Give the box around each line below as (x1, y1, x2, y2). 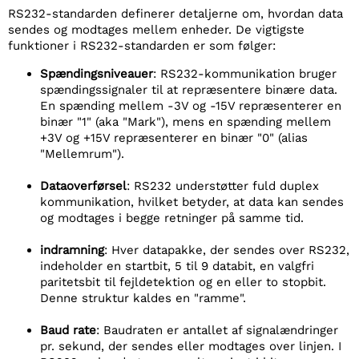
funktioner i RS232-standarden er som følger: (8, 38, 276, 53)
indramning (40, 243, 104, 257)
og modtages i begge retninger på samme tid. (40, 211, 304, 225)
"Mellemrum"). (40, 147, 124, 161)
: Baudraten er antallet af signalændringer (96, 323, 338, 337)
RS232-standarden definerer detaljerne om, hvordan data (8, 6, 343, 21)
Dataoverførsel (40, 179, 127, 193)
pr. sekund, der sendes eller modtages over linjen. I (40, 339, 341, 353)
